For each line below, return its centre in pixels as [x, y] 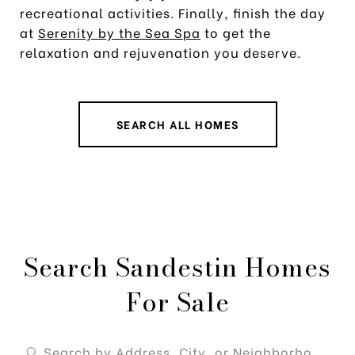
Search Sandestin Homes [177, 267]
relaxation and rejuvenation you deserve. [162, 52]
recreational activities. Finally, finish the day [173, 12]
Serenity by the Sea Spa [119, 32]
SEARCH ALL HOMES [177, 124]
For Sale [177, 302]
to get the [236, 32]
